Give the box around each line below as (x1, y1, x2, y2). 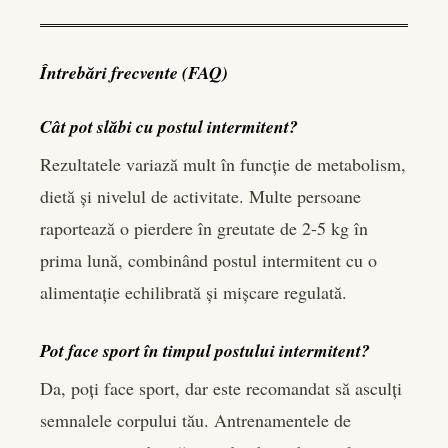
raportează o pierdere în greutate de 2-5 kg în (40, 215, 368, 240)
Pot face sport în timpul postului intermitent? (40, 337, 370, 363)
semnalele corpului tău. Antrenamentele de (40, 407, 351, 432)
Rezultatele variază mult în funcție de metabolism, (40, 151, 406, 176)
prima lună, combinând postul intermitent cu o (40, 247, 377, 272)
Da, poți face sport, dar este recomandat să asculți (40, 375, 402, 400)
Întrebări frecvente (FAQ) (40, 60, 228, 86)
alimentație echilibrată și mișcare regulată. (40, 279, 347, 304)
